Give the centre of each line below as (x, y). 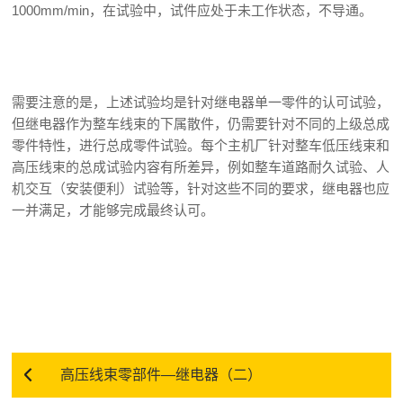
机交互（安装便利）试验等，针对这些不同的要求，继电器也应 (201, 188)
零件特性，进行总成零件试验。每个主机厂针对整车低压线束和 (201, 145)
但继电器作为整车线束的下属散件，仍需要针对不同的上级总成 (201, 124)
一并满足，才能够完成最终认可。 (113, 210)
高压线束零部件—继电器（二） (161, 375)
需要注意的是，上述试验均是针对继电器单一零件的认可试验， (201, 102)
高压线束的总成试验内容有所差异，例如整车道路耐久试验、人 (201, 167)
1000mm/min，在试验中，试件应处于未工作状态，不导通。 (193, 10)
